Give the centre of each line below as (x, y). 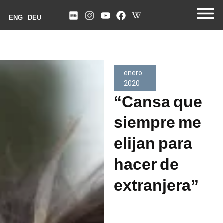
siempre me (157, 122)
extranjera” (156, 185)
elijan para (153, 143)
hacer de (146, 164)
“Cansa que (158, 102)
